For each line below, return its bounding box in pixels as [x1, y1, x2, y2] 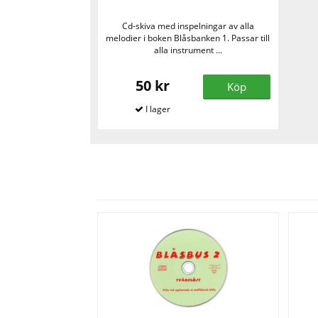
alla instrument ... [153, 44, 222, 57]
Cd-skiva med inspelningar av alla [121, 20, 254, 33]
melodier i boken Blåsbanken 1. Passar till [106, 32, 270, 45]
